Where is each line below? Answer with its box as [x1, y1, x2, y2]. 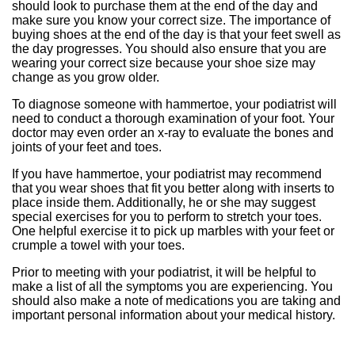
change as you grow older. [12, 70, 159, 84]
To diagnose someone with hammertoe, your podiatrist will [12, 97, 337, 111]
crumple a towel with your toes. [12, 238, 185, 252]
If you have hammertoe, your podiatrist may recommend [12, 166, 322, 181]
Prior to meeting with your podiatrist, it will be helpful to [12, 265, 316, 279]
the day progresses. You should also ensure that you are [12, 41, 326, 55]
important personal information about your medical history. [12, 307, 335, 322]
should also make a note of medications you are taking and [12, 293, 341, 307]
